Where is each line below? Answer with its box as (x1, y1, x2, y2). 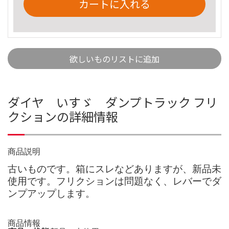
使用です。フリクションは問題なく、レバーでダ (8, 175, 221, 187)
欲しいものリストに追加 (70, 52, 159, 65)
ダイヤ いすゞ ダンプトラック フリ (8, 93, 218, 111)
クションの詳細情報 (8, 107, 118, 125)
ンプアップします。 (8, 188, 95, 199)
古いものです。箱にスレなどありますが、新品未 (8, 163, 221, 174)
